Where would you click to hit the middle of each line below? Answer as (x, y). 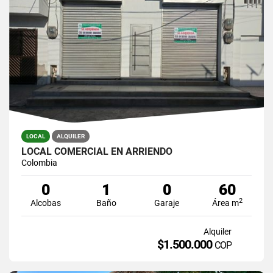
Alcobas (45, 203)
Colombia (39, 162)
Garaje (167, 203)
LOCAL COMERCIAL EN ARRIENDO (97, 151)
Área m (226, 203)
